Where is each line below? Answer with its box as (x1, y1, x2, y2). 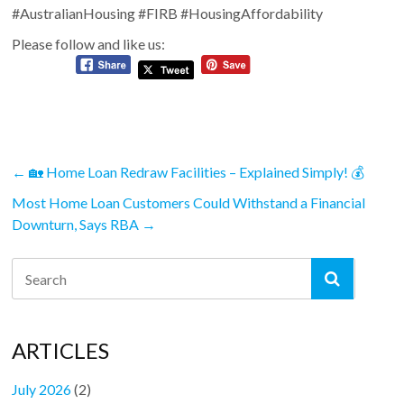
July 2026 (12, 381, 72, 399)
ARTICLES (12, 337, 110, 364)
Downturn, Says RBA (12, 216, 142, 234)
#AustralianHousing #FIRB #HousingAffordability (12, 5, 324, 23)
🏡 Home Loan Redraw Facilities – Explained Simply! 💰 (26, 163, 365, 181)
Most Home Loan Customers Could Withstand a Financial (12, 194, 366, 212)
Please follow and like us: (12, 35, 166, 53)
